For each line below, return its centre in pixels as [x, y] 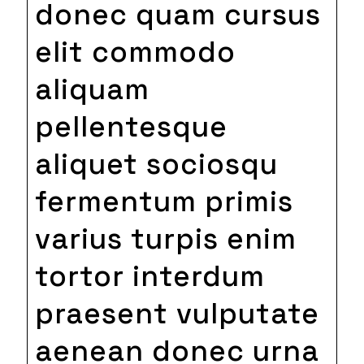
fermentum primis [164, 201]
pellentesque [131, 126]
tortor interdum [149, 276]
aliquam [92, 89]
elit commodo [135, 52]
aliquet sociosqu [156, 164]
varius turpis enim [165, 238]
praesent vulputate [177, 313]
